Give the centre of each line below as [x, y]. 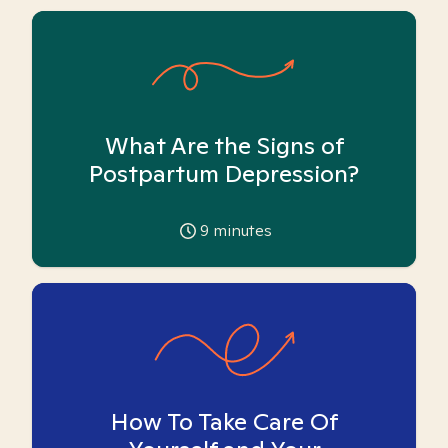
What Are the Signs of [224, 145]
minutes [240, 230]
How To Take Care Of [224, 421]
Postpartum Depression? [224, 173]
